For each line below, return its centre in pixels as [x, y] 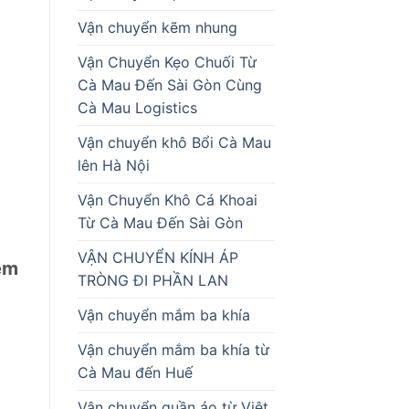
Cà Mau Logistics [137, 107]
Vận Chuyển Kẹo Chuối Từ [167, 62]
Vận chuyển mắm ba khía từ [173, 349]
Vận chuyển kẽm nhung [157, 27]
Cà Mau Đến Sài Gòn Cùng [169, 84]
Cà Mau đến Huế [137, 372]
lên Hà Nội [113, 165]
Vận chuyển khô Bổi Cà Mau [174, 142]
